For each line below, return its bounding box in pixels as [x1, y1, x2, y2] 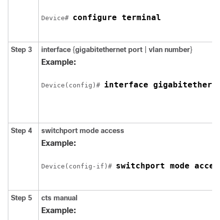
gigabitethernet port [75, 46, 144, 54]
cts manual [41, 194, 78, 202]
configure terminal [73, 13, 161, 22]
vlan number [149, 46, 190, 54]
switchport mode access [41, 127, 124, 135]
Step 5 [11, 194, 32, 202]
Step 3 [11, 46, 32, 54]
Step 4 [11, 127, 32, 135]
